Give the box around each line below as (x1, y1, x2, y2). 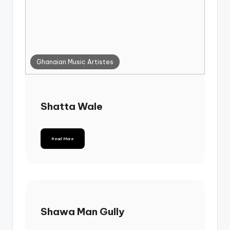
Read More (51, 136, 74, 141)
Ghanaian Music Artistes (36, 57, 113, 66)
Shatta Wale (41, 100, 103, 112)
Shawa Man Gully (41, 205, 124, 218)
